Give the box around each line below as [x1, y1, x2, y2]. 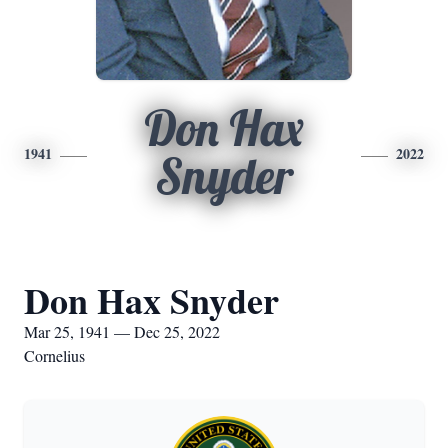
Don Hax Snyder [24, 274, 279, 326]
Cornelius [24, 345, 85, 366]
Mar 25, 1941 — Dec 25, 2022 [24, 321, 220, 342]
